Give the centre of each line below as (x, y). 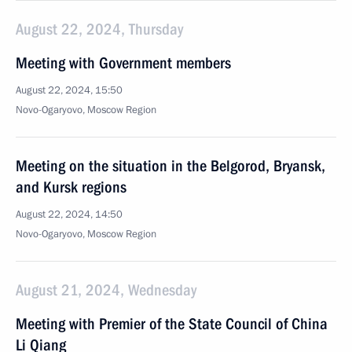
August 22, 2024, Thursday (99, 29)
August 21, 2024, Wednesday (106, 290)
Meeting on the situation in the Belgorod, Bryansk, (170, 166)
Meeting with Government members (123, 63)
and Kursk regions (71, 187)
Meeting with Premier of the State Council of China (172, 324)
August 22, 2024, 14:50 (69, 214)
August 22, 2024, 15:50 (69, 90)
